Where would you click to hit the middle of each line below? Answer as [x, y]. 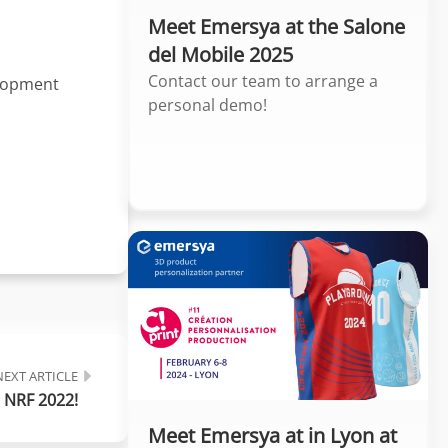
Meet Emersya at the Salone [276, 26]
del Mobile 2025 [220, 54]
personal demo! [207, 104]
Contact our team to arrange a [263, 80]
